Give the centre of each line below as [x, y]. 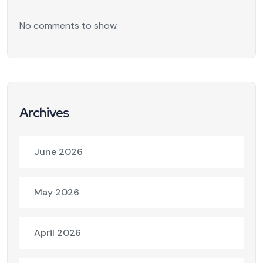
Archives [44, 113]
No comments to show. [69, 25]
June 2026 [58, 151]
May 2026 [57, 192]
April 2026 [58, 232]
